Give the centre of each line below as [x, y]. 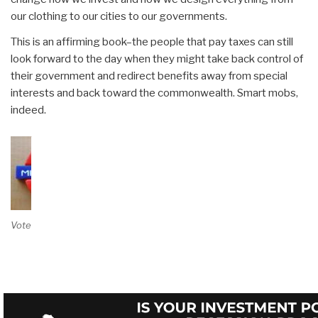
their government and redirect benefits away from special [149, 76]
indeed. [28, 110]
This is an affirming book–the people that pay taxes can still [152, 42]
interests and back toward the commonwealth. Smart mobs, [154, 93]
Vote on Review [45, 225]
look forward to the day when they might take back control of [157, 59]
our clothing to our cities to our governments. [119, 17]
